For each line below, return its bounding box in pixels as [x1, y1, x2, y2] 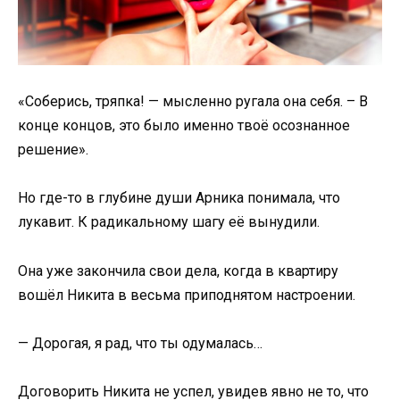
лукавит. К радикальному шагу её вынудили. [18, 213, 320, 231]
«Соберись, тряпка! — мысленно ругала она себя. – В [18, 93, 368, 111]
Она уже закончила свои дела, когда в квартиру [18, 262, 338, 279]
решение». [18, 141, 88, 159]
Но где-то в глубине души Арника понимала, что [18, 189, 340, 207]
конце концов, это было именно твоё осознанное [18, 117, 350, 135]
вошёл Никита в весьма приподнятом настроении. [18, 286, 355, 304]
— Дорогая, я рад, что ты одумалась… [18, 334, 262, 352]
